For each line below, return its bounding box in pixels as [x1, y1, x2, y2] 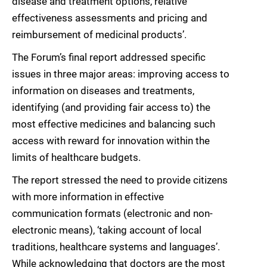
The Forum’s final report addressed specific [12, 51, 206, 63]
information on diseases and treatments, [12, 85, 194, 97]
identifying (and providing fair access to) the [12, 101, 210, 113]
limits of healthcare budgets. [12, 151, 141, 163]
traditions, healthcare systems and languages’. [12, 241, 220, 253]
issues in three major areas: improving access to [12, 68, 229, 80]
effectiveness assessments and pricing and [12, 12, 207, 24]
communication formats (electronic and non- [12, 207, 213, 219]
